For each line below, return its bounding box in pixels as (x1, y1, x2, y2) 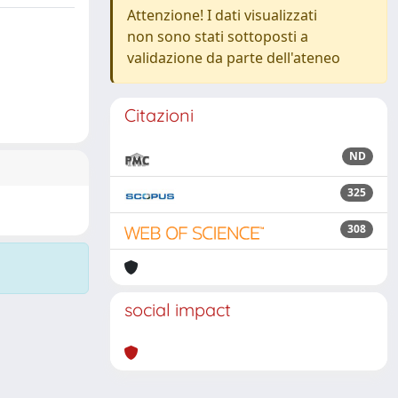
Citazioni (124, 104, 194, 126)
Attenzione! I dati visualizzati (127, 5, 317, 25)
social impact (124, 298, 231, 321)
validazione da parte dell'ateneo (127, 48, 340, 68)
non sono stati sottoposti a (127, 27, 308, 46)
